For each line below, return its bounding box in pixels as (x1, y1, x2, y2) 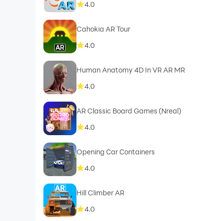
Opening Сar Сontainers (76, 147, 155, 156)
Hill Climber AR (76, 187, 124, 197)
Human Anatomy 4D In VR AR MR (76, 65, 185, 74)
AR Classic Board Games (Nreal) (76, 106, 181, 115)
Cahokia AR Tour (76, 24, 130, 34)
